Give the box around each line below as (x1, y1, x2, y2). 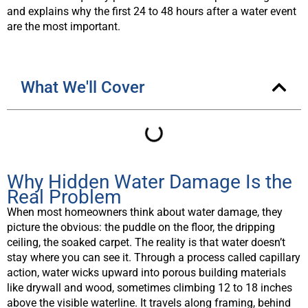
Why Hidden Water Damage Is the (7, 170, 292, 193)
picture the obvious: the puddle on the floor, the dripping (7, 220, 275, 234)
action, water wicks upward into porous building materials (7, 265, 286, 279)
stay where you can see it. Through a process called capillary (7, 250, 300, 264)
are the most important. (7, 19, 120, 33)
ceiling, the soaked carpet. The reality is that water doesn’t (7, 235, 285, 249)
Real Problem (7, 185, 122, 208)
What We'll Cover (21, 78, 144, 98)
